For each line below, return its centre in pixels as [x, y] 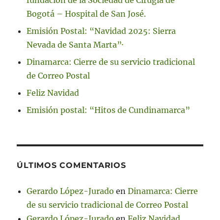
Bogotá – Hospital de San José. [86, 14]
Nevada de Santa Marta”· [75, 45]
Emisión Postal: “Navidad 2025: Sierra [101, 31]
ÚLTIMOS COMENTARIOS [71, 165]
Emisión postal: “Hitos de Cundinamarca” [109, 110]
